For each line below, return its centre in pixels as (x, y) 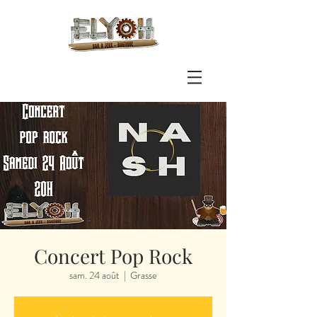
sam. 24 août (94, 275)
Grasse (144, 275)
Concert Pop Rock (113, 256)
